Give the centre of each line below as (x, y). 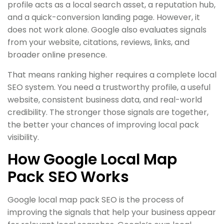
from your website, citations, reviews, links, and (98, 42)
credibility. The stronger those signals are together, (108, 112)
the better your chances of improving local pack (103, 124)
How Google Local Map (92, 159)
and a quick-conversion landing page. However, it (104, 17)
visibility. (23, 137)
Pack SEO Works (68, 177)
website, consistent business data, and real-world (105, 99)
